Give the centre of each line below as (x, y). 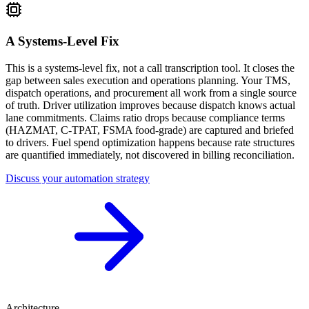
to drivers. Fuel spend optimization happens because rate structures (150, 142)
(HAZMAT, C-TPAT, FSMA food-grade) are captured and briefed (150, 130)
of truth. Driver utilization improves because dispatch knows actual (150, 105)
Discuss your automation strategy (78, 178)
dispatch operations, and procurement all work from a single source (151, 92)
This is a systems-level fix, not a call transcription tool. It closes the (150, 68)
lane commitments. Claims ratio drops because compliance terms (145, 117)
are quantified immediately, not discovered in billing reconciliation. (150, 154)
